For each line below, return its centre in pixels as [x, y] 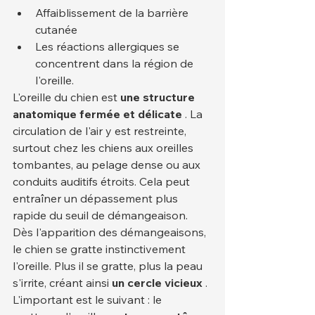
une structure [159, 97]
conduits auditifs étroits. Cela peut [103, 182]
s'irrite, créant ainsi [62, 283]
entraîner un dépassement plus [97, 199]
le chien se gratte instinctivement [101, 249]
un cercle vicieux [157, 283]
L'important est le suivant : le [89, 300]
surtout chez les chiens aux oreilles [104, 148]
